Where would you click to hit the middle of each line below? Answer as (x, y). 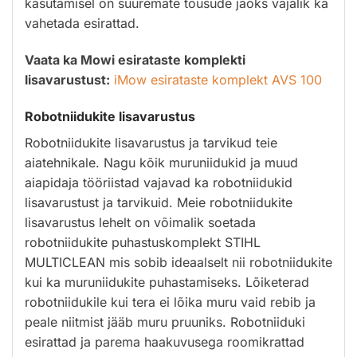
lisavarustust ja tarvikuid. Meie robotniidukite (159, 202)
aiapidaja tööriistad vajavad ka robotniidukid (159, 182)
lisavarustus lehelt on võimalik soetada (140, 222)
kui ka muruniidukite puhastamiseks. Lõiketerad (167, 282)
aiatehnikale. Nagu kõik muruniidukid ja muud (161, 162)
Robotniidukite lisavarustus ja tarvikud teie (151, 142)
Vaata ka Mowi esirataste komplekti (135, 60)
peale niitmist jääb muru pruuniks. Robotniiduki (165, 322)
